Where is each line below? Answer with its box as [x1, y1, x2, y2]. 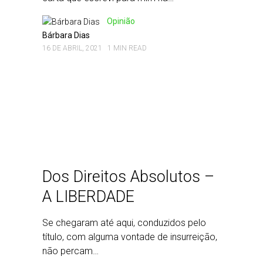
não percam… [42, 245, 99, 257]
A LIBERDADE [42, 187, 134, 206]
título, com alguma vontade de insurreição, [42, 231, 217, 242]
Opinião [107, 16, 135, 26]
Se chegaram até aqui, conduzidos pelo [42, 217, 206, 228]
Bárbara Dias [42, 31, 90, 40]
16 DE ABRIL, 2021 [42, 44, 102, 52]
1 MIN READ [107, 44, 147, 52]
